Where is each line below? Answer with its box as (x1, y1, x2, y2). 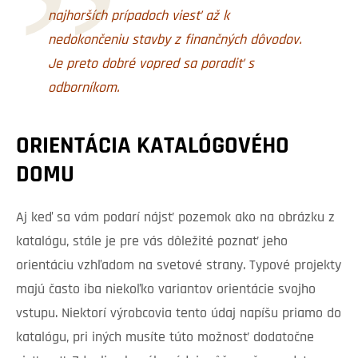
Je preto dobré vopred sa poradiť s (48, 57, 254, 73)
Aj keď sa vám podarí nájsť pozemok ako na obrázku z (16, 210, 335, 226)
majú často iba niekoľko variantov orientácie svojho (16, 282, 316, 298)
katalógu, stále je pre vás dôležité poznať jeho (16, 234, 288, 250)
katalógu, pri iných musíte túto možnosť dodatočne (16, 330, 314, 346)
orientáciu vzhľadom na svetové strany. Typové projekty (16, 258, 341, 274)
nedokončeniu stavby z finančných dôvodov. (48, 33, 301, 49)
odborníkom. (48, 81, 119, 97)
